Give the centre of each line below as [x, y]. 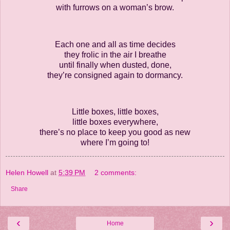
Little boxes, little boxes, [115, 112]
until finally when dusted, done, [115, 65]
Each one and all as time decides [115, 44]
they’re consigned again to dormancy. [115, 75]
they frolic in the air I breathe [115, 54]
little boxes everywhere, [115, 122]
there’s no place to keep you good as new [115, 132]
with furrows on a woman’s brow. [115, 7]
